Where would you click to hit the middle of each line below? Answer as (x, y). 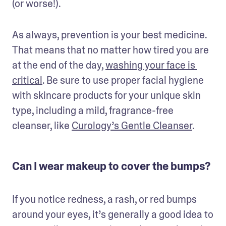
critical (27, 80)
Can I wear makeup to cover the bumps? (111, 166)
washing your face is (150, 65)
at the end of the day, (59, 65)
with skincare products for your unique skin (106, 95)
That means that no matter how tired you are (110, 50)
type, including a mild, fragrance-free (93, 110)
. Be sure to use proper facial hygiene (123, 80)
